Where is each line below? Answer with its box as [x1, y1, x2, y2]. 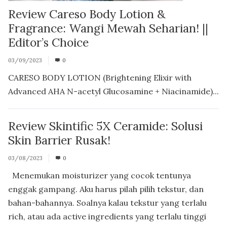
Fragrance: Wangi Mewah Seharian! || [8, 21, 208, 36]
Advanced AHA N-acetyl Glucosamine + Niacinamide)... [8, 86, 219, 97]
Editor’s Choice [8, 35, 89, 50]
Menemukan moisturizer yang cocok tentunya [8, 170, 191, 181]
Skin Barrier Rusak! [8, 133, 110, 148]
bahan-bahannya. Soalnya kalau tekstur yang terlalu [8, 198, 207, 208]
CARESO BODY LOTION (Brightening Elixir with [8, 72, 192, 83]
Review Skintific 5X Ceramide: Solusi [8, 119, 203, 134]
